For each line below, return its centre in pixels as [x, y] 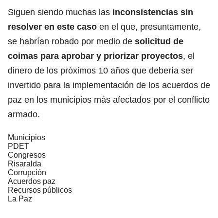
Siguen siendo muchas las [59, 12]
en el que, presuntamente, [149, 27]
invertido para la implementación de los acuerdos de [109, 85]
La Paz [20, 199]
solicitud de [159, 41]
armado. [24, 114]
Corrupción [27, 172]
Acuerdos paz [32, 181]
